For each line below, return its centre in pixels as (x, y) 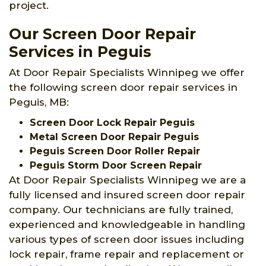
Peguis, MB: (39, 102)
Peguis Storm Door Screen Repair (116, 165)
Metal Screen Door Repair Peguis (114, 137)
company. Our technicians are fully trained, (121, 209)
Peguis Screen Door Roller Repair (115, 151)
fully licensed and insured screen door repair (127, 194)
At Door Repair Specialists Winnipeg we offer (127, 72)
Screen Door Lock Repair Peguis (112, 122)
